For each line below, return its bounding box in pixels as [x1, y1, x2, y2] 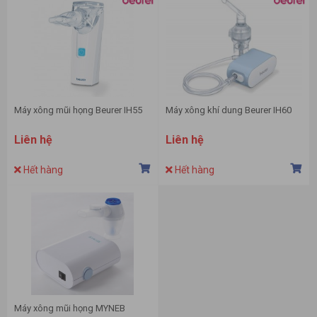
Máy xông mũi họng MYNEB [14, 303, 125, 314]
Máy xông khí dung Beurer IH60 [166, 105, 292, 116]
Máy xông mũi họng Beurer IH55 [14, 105, 142, 116]
